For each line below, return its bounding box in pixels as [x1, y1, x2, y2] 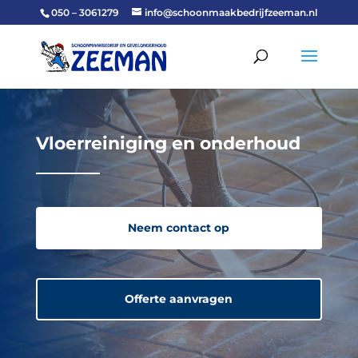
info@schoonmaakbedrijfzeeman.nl [145, 6, 318, 18]
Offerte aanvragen [125, 292, 233, 306]
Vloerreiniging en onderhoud [35, 133, 300, 154]
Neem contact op [128, 221, 230, 235]
